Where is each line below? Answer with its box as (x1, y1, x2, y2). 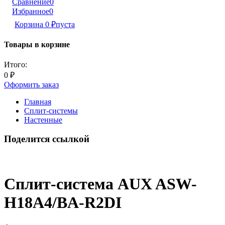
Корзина (15, 20, 45, 29)
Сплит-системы (24, 106, 78, 115)
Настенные (24, 115, 62, 124)
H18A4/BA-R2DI (4, 193, 122, 212)
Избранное (12, 7, 49, 16)
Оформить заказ (4, 80, 59, 89)
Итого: (4, 60, 27, 69)
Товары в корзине (4, 40, 70, 49)
